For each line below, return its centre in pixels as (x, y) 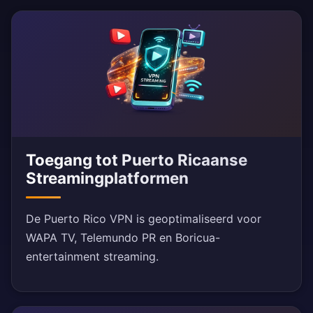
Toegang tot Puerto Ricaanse (137, 160)
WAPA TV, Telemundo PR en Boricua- (123, 238)
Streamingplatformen (107, 178)
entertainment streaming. (92, 257)
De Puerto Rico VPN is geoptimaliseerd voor (144, 219)
